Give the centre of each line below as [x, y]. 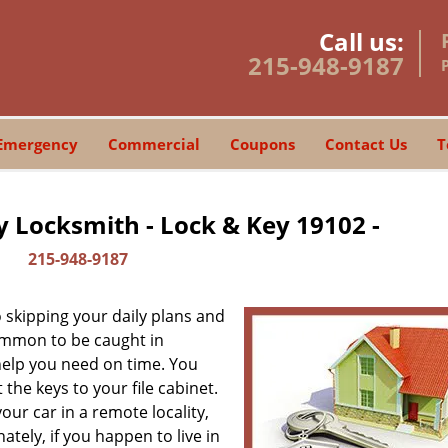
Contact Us [365, 144]
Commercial [153, 144]
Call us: [361, 41]
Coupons [262, 144]
